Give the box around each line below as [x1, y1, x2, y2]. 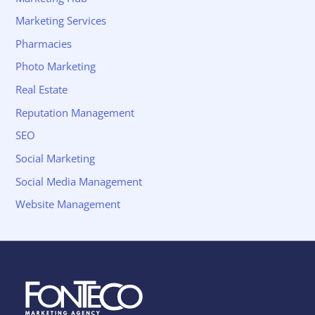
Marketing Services [15, 13, 107, 28]
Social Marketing [15, 151, 96, 166]
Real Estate [15, 82, 68, 97]
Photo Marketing [15, 59, 96, 74]
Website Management [15, 197, 121, 212]
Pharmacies [15, 36, 72, 51]
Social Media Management [15, 174, 143, 188]
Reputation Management [15, 105, 135, 120]
